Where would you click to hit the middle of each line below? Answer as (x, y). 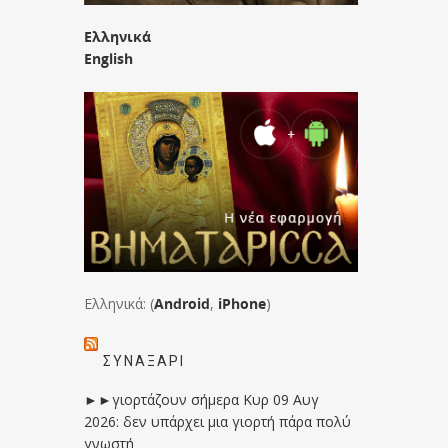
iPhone (242, 303)
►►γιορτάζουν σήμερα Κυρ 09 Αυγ (202, 399)
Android (182, 303)
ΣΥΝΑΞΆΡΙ (144, 360)
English (109, 58)
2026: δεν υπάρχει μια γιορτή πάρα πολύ (218, 421)
